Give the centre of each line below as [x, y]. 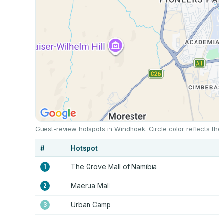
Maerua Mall [90, 185]
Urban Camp [91, 204]
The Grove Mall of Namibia [114, 166]
